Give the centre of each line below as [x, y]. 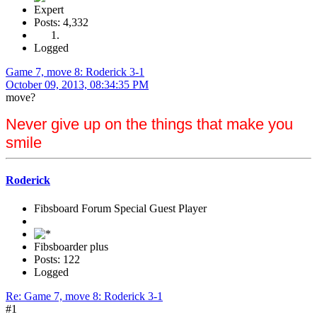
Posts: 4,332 [61, 23]
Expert [49, 10]
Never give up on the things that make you [149, 125]
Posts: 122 [57, 259]
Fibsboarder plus [71, 246]
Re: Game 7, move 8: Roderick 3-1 [84, 296]
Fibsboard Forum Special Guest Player [120, 208]
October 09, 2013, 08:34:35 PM [77, 85]
